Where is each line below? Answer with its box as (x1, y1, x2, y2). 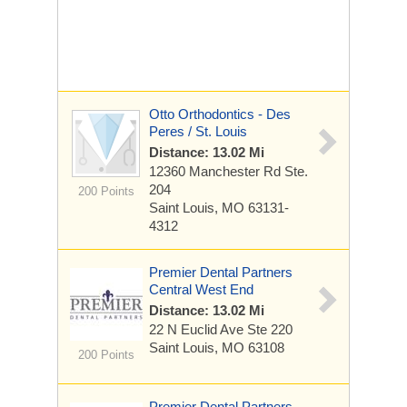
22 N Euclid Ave (149, 322, 247, 337)
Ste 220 (247, 322, 293, 337)
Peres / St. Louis (149, 124, 247, 139)
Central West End (149, 282, 253, 297)
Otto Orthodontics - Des (149, 106, 291, 122)
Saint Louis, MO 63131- (149, 200, 289, 215)
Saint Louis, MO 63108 (149, 340, 284, 355)
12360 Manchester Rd (149, 164, 284, 179)
